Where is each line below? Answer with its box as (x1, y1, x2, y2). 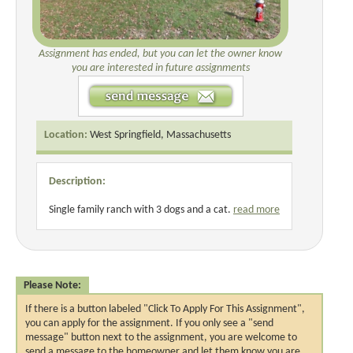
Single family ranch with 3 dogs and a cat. (49, 203, 233, 216)
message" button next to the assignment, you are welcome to (25, 331, 297, 344)
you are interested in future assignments (71, 61, 250, 74)
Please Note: (24, 279, 81, 292)
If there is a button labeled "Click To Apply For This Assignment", (25, 303, 305, 315)
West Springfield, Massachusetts (90, 128, 231, 141)
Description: (49, 175, 106, 188)
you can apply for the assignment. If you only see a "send (25, 317, 273, 329)
